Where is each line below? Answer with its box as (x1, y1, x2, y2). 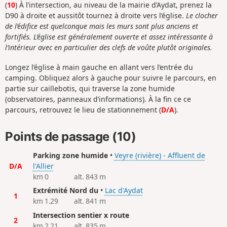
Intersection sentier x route (32, 210, 129, 220)
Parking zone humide (32, 150, 108, 160)
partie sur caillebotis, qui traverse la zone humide (5, 83, 175, 93)
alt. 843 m (73, 171, 106, 181)
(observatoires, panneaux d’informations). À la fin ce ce (5, 94, 191, 104)
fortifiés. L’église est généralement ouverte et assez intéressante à (5, 32, 213, 42)
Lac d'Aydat (104, 185, 143, 196)
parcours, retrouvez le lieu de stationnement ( (5, 104, 161, 115)
